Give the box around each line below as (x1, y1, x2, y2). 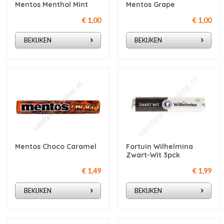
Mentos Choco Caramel (15, 142, 97, 151)
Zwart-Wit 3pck (125, 150, 180, 160)
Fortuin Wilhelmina (125, 142, 193, 151)
